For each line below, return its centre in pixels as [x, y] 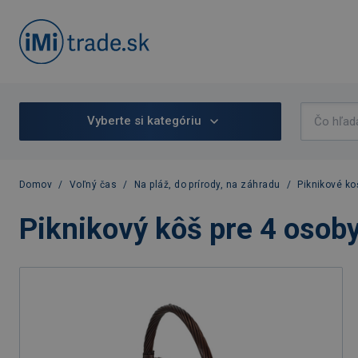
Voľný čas [93, 184]
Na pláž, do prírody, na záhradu [207, 184]
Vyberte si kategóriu [144, 121]
